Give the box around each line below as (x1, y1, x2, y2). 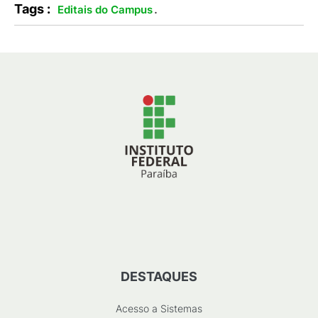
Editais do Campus (57, 3, 153, 16)
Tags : (14, 1, 50, 16)
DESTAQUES (121, 269, 197, 284)
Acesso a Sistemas (116, 302, 202, 314)
